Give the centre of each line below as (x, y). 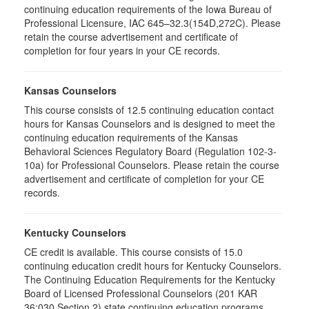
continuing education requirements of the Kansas (131, 137)
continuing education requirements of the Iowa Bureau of (148, 9)
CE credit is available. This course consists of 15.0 (133, 252)
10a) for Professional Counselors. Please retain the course (152, 165)
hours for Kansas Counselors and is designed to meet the (150, 123)
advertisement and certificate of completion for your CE (144, 179)
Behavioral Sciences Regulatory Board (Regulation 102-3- (150, 151)
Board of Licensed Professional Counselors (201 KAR (141, 293)
